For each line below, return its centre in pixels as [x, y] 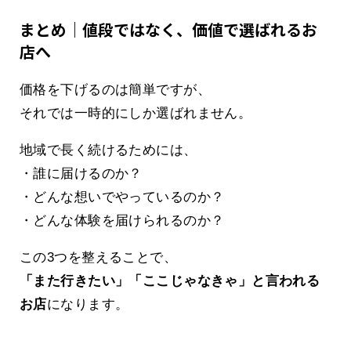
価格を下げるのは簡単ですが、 [115, 90]
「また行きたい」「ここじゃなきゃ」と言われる [170, 281]
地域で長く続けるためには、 [109, 150]
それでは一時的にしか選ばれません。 [136, 114]
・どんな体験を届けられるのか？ [122, 221]
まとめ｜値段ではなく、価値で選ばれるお [168, 30]
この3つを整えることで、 [99, 258]
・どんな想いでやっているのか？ [122, 197]
